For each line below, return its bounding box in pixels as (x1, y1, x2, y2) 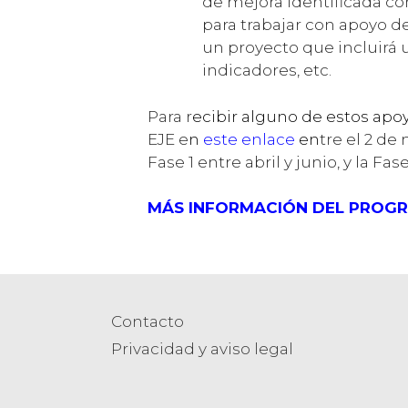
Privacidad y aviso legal (111, 340, 293, 359)
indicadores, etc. (202, 61, 331, 80)
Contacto (111, 312, 184, 331)
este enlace (203, 129, 295, 148)
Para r (148, 107, 192, 126)
